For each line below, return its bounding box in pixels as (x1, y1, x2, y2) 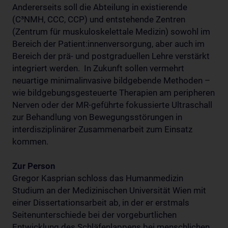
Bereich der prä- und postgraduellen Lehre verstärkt (12, 50, 210, 61)
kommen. (12, 136, 48, 147)
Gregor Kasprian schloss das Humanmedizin (12, 173, 183, 183)
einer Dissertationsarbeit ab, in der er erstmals (12, 197, 189, 208)
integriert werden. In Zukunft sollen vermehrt (12, 63, 184, 73)
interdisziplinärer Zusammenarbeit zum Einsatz (12, 124, 192, 134)
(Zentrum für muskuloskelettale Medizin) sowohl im (12, 26, 210, 37)
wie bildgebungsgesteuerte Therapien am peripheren (12, 87, 215, 98)
